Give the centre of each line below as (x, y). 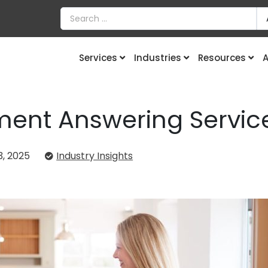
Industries (157, 57)
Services (98, 57)
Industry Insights (95, 156)
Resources (222, 57)
